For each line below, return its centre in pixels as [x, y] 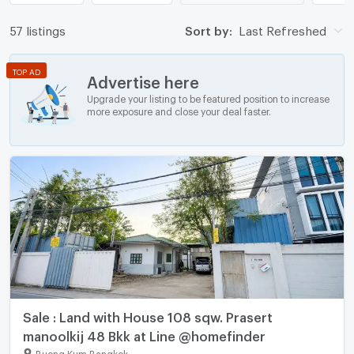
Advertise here [143, 79]
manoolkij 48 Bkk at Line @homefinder [144, 334]
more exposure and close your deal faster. [179, 109]
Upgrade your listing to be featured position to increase [208, 97]
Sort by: [208, 29]
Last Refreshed [282, 29]
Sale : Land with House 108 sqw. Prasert [147, 315]
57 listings [37, 29]
